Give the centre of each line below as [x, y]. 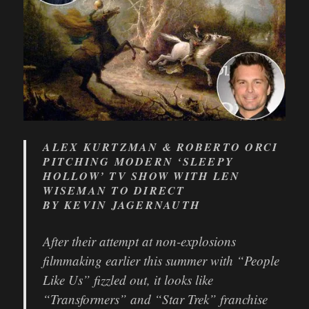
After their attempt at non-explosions [140, 241]
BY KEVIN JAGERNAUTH [122, 205]
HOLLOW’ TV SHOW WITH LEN [142, 176]
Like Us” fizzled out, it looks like [128, 280]
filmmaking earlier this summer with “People [161, 261]
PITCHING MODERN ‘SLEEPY [139, 162]
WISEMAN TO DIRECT [114, 191]
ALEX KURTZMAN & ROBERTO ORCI [161, 147]
